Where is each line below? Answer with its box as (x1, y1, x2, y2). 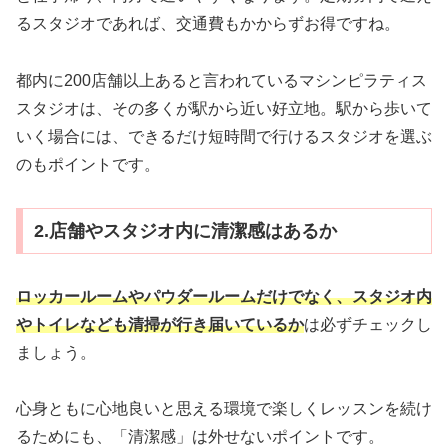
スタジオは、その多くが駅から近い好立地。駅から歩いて (16, 100, 432, 118)
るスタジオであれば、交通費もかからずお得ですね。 (16, 15, 400, 33)
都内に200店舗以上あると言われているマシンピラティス (16, 72, 427, 90)
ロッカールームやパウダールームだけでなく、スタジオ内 (16, 287, 432, 305)
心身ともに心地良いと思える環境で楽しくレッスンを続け (16, 400, 432, 418)
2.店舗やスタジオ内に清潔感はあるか (33, 220, 337, 241)
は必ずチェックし (304, 315, 432, 333)
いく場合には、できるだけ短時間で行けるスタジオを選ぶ (16, 128, 432, 146)
